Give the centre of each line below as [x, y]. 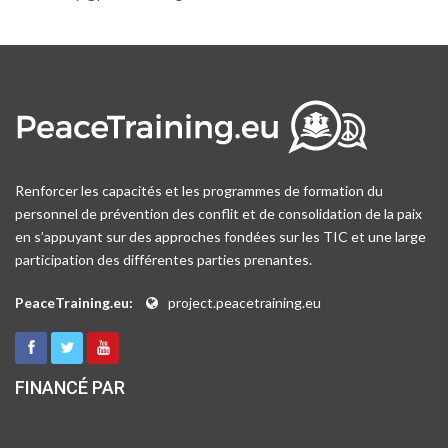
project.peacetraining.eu [244, 303]
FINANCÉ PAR [70, 388]
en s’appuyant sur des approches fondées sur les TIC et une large [220, 237]
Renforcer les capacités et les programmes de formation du [199, 191]
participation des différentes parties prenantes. [163, 260]
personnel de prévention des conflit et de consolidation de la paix [218, 214]
